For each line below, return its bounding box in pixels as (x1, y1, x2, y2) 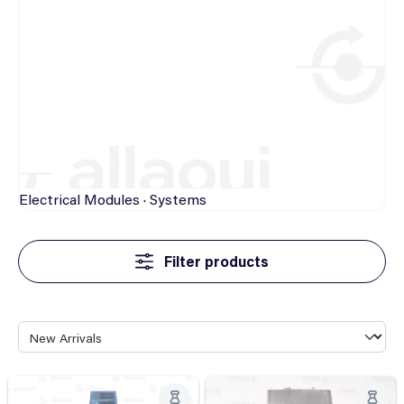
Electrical (19, 188, 80, 208)
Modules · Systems (84, 188, 207, 208)
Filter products (160, 251, 269, 271)
